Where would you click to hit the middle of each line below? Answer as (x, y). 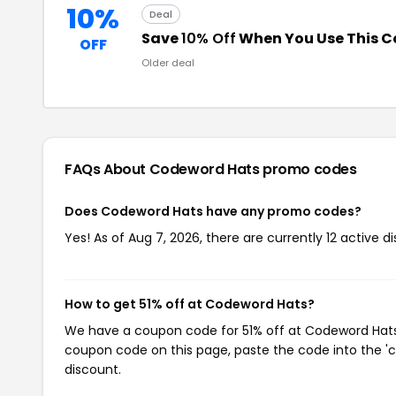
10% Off (209, 38)
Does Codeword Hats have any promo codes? (213, 211)
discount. (93, 369)
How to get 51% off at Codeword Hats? (190, 304)
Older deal (168, 63)
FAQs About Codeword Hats (164, 169)
